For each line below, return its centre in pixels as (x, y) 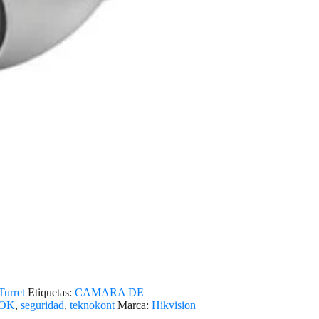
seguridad (42, 305)
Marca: (135, 305)
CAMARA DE (109, 293)
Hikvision (174, 305)
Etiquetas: (51, 293)
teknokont (92, 305)
